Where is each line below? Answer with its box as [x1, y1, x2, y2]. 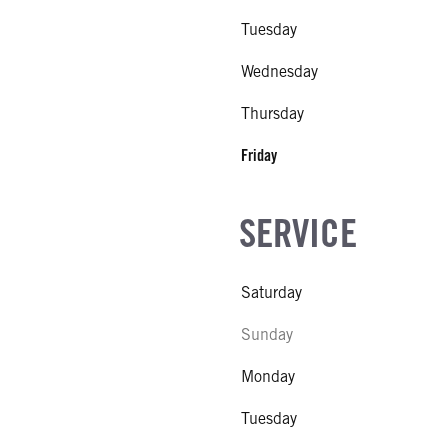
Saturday [241, 283, 302, 302]
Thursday [241, 104, 304, 123]
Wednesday [241, 62, 318, 81]
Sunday [241, 325, 293, 344]
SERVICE [239, 209, 357, 256]
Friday [241, 146, 277, 165]
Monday [241, 367, 295, 386]
